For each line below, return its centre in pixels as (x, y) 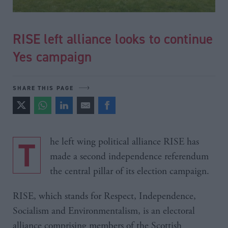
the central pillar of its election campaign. (130, 172)
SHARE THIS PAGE (43, 88)
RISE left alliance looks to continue (113, 39)
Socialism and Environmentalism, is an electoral (104, 211)
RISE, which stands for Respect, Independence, (104, 196)
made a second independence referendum (129, 157)
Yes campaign (52, 57)
